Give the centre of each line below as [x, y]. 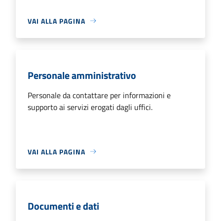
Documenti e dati [63, 206]
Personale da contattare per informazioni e [99, 95]
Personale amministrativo [82, 75]
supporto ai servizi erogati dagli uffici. [90, 107]
